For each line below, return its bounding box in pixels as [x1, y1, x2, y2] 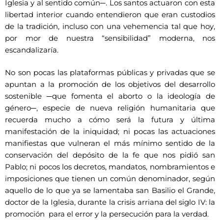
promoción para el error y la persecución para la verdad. [5, 210, 209, 219]
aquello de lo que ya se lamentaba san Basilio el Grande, [5, 186, 215, 195]
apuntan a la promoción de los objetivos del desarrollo [5, 80, 215, 89]
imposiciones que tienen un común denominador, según [5, 174, 215, 184]
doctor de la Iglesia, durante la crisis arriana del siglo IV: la [5, 198, 215, 207]
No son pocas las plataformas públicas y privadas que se [5, 68, 215, 78]
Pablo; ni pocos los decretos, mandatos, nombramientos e [5, 163, 215, 172]
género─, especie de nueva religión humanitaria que [5, 104, 215, 113]
